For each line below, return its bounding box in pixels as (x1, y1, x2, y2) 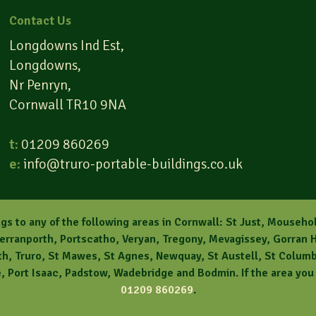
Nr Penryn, (9, 76, 72, 94)
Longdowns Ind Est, (9, 37, 125, 54)
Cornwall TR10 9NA (9, 96, 127, 114)
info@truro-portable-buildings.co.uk (20, 155, 243, 173)
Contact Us (9, 13, 72, 28)
